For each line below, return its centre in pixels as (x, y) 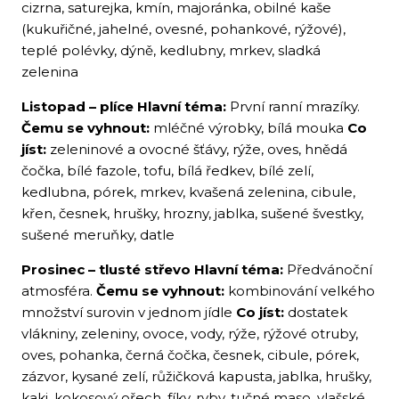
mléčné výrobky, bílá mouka (248, 128)
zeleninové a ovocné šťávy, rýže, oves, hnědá (197, 149)
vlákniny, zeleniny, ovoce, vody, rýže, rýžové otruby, (190, 334)
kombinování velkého (300, 291)
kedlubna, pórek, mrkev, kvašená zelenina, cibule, (188, 192)
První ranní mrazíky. (293, 106)
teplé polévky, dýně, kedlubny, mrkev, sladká (171, 50)
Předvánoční (328, 269)
